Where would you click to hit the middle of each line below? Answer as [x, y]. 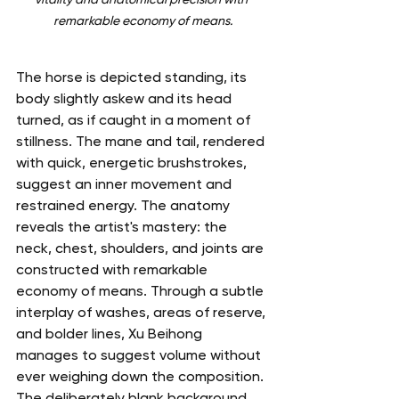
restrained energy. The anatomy [125, 205]
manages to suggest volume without [140, 354]
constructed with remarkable [114, 269]
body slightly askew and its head [126, 98]
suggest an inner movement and [126, 183]
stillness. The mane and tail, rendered [142, 141]
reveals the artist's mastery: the [123, 226]
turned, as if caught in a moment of [135, 119]
